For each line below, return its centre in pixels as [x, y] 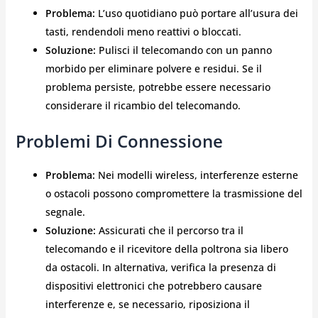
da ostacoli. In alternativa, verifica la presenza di [160, 268]
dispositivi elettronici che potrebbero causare [153, 286]
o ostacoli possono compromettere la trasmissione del [174, 194]
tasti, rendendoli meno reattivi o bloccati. [143, 32]
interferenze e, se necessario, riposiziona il [147, 305]
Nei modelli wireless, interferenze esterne [196, 175]
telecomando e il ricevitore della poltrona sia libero [166, 249]
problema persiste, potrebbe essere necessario [158, 87]
